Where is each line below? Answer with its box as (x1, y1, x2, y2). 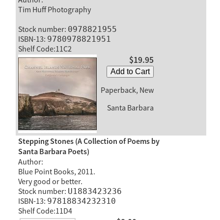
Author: (18, 157, 43, 167)
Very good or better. (18, 176, 82, 187)
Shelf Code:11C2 (18, 44, 72, 54)
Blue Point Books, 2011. (18, 166, 95, 177)
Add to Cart (110, 67, 150, 76)
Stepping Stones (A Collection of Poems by (18, 136, 160, 147)
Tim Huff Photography (18, 4, 91, 15)
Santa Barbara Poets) (18, 146, 89, 157)
